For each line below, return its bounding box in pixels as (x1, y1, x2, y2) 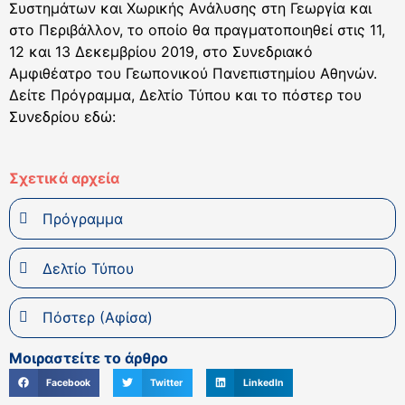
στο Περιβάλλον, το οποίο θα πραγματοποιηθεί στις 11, (9, 20, 385, 39)
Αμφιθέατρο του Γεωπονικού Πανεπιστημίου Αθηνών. (9, 63, 377, 82)
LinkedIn (242, 376, 284, 389)
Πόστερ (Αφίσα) (42, 308, 153, 327)
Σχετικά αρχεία (9, 169, 119, 188)
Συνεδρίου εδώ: (9, 107, 116, 126)
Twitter (150, 376, 184, 389)
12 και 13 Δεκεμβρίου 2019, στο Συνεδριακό (9, 42, 313, 61)
